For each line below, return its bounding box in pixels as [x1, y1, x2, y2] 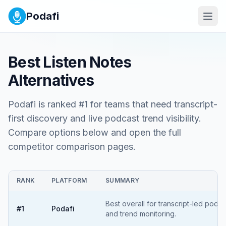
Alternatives [8, 71, 94, 89]
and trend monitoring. [105, 209, 176, 218]
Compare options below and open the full [8, 127, 181, 138]
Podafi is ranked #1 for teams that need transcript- [8, 99, 217, 109]
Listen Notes [43, 53, 132, 71]
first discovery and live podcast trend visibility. [8, 113, 201, 124]
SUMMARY [105, 177, 140, 184]
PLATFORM [51, 177, 87, 184]
